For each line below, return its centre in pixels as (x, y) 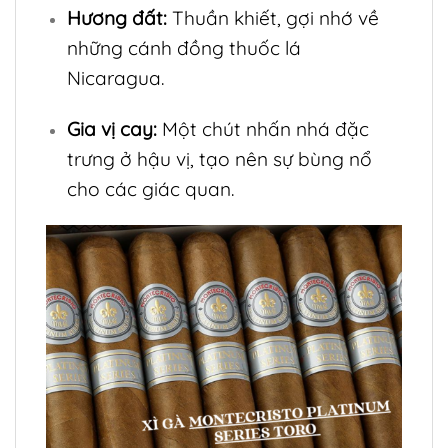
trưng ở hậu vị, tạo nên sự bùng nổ (219, 159)
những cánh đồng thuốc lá (183, 48)
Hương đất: (116, 18)
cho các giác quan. (150, 189)
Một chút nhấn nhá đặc (262, 129)
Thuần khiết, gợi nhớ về (272, 18)
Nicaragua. (115, 78)
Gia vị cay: (111, 129)
